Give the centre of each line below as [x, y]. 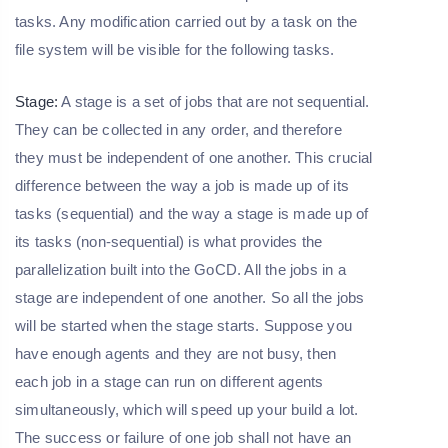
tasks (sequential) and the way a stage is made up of [192, 213]
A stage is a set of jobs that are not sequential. [214, 101]
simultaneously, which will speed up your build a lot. [187, 409]
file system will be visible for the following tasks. [175, 49]
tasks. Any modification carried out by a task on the [186, 21]
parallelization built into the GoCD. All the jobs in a [180, 269]
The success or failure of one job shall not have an [183, 437]
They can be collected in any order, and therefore [178, 129]
